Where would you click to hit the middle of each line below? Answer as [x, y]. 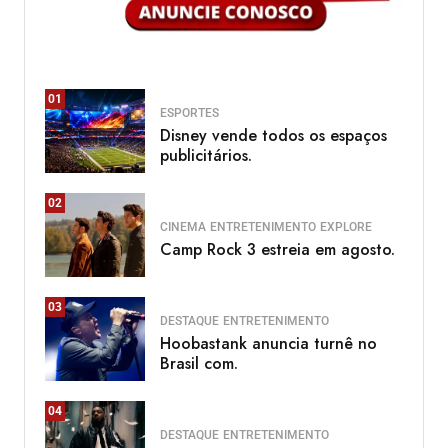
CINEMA [183, 226]
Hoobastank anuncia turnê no [268, 343]
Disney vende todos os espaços [273, 135]
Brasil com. [199, 363]
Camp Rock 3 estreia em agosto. [277, 249]
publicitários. [206, 155]
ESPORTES [189, 112]
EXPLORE [346, 226]
